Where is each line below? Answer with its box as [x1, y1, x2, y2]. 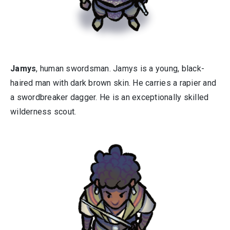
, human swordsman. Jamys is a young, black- [36, 64, 204, 73]
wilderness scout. [10, 107, 76, 117]
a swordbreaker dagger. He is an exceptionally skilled [10, 92, 209, 102]
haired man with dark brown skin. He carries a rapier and [10, 78, 216, 88]
